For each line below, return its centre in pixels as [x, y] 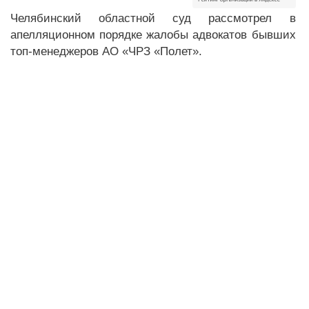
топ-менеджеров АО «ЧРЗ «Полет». [106, 51]
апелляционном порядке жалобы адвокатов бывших [153, 35]
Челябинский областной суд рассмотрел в [153, 18]
